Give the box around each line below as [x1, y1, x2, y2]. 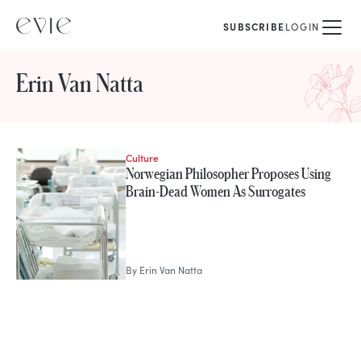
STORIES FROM [15, 151, 96, 164]
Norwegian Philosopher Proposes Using [125, 165, 331, 181]
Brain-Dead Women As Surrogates [125, 183, 305, 199]
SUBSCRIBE [223, 20, 284, 33]
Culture [125, 151, 159, 164]
